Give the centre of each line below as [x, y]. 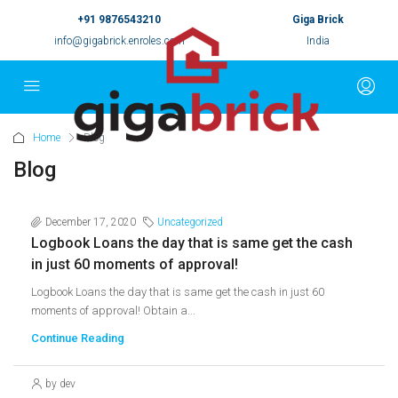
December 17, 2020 [91, 222]
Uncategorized [190, 222]
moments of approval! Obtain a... [113, 310]
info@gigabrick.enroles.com [119, 41]
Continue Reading [78, 338]
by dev [60, 384]
